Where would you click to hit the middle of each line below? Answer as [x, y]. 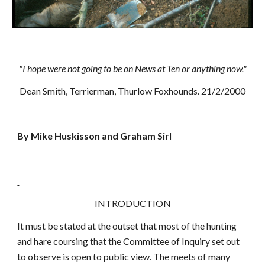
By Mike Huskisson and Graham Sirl [95, 136]
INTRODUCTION [132, 203]
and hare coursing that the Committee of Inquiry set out [129, 241]
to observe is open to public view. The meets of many [124, 256]
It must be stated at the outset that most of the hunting [127, 226]
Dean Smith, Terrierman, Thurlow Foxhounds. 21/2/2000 [132, 91]
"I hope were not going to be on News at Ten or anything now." [132, 68]
